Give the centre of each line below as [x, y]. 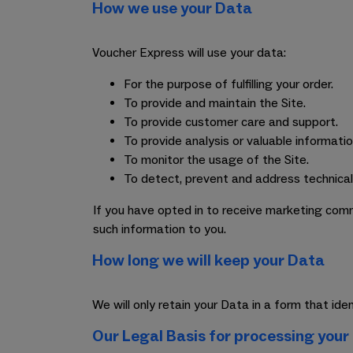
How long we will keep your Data [208, 261]
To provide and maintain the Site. [215, 103]
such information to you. [160, 229]
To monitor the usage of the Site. [216, 160]
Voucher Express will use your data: [189, 53]
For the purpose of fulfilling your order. [229, 84]
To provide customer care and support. [231, 122]
